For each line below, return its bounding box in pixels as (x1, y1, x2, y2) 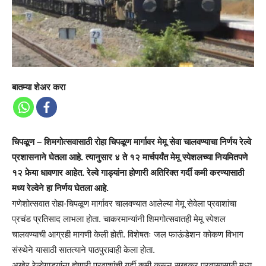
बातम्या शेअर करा (12, 82, 65, 93)
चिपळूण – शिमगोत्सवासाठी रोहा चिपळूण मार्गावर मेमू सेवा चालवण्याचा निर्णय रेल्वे (12, 137, 251, 147)
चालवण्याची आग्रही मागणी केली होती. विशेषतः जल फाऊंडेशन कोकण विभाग (12, 229, 243, 240)
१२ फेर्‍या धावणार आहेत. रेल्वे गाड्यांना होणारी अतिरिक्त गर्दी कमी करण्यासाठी (12, 167, 244, 178)
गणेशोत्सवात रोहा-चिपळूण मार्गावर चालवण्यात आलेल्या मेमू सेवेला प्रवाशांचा (12, 198, 236, 209)
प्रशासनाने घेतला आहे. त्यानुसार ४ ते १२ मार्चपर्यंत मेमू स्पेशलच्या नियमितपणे (12, 152, 248, 163)
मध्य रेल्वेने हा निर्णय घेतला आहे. (12, 183, 109, 194)
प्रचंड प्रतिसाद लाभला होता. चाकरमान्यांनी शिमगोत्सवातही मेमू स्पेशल (12, 214, 226, 224)
